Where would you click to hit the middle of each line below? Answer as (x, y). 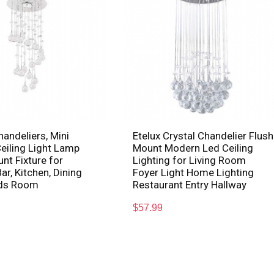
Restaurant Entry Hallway (190, 184)
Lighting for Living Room (190, 160)
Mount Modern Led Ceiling (193, 148)
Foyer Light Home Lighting (194, 172)
